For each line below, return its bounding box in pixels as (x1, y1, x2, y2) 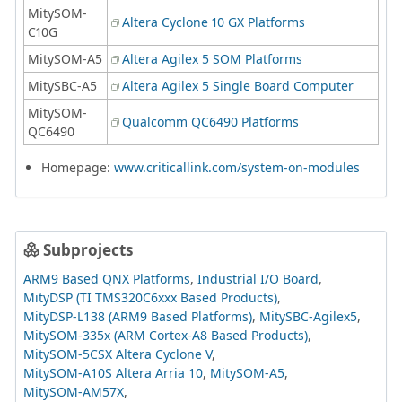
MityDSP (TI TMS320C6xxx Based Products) (23, 288, 277, 306)
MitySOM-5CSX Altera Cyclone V (23, 345, 212, 363)
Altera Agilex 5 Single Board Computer (122, 76, 354, 94)
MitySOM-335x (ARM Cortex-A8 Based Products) (23, 326, 308, 344)
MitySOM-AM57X (23, 382, 124, 400)
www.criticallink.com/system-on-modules (114, 158, 360, 176)
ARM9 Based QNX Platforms (23, 269, 190, 287)
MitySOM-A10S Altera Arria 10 (23, 363, 203, 381)
